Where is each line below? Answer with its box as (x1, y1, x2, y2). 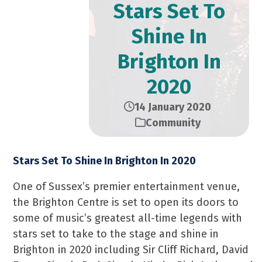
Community (145, 116, 201, 129)
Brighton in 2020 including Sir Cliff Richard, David (13, 243, 249, 256)
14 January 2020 (135, 101, 211, 113)
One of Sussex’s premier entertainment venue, (13, 180, 240, 193)
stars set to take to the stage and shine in (13, 227, 219, 240)
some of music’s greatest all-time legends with (13, 212, 243, 225)
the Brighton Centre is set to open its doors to (13, 196, 239, 209)
